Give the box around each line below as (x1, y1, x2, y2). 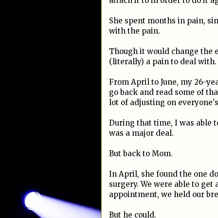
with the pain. (109, 26, 162, 36)
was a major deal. (109, 128, 174, 138)
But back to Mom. (109, 149, 173, 158)
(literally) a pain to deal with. (109, 57, 217, 66)
